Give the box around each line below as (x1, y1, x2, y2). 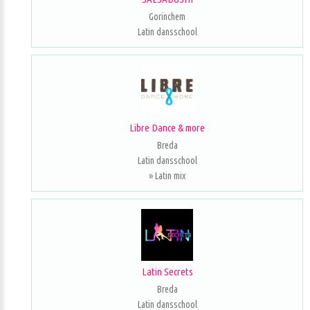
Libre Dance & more (129, 122, 205, 134)
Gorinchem (149, 11, 185, 22)
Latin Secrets (141, 266, 193, 277)
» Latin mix (149, 170, 185, 181)
